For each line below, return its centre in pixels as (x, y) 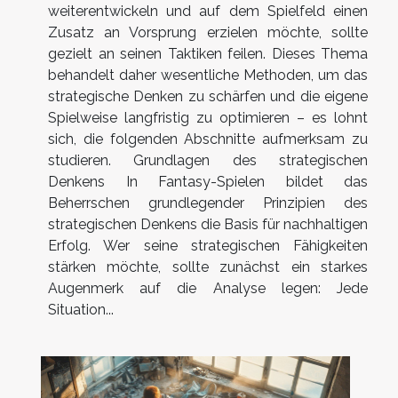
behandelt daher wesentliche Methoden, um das (208, 76)
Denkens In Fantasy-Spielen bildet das (208, 182)
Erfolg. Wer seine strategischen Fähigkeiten (208, 246)
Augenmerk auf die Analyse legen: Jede (208, 289)
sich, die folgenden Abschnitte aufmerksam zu (208, 139)
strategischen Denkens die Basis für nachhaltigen (208, 225)
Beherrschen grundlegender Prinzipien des (208, 203)
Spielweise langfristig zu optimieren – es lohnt (208, 118)
